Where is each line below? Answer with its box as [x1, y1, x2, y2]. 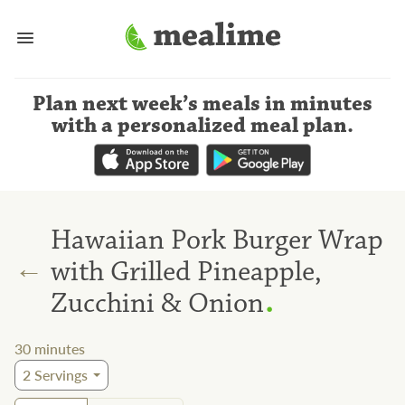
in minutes [265, 90, 372, 118]
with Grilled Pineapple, [51, 253, 322, 289]
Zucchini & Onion [51, 285, 264, 321]
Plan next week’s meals [33, 90, 260, 118]
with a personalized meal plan [52, 112, 347, 139]
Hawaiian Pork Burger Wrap [51, 221, 383, 258]
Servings [31, 364, 88, 386]
